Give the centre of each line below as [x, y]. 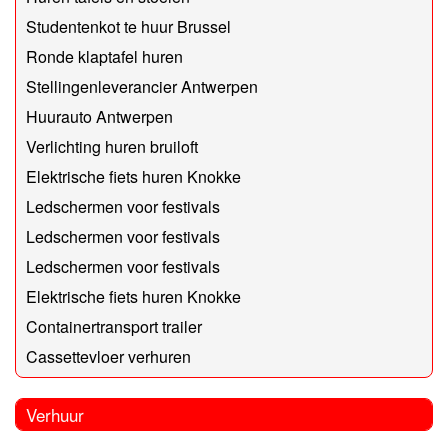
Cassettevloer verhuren [108, 357]
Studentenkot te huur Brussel [128, 27]
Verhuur [55, 415]
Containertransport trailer [114, 327]
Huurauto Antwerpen [99, 117]
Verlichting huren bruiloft [112, 147]
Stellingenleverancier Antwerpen [142, 87]
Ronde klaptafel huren [104, 57]
